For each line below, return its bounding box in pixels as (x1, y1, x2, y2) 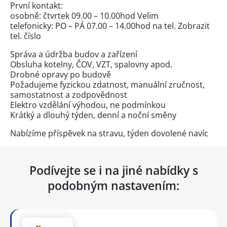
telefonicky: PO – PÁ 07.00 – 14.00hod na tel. (10, 20, 178, 31)
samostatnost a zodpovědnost (10, 89, 127, 100)
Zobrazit (178, 20, 210, 31)
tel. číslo (10, 30, 41, 42)
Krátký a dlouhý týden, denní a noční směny (10, 109, 176, 121)
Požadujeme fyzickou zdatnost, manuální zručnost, (10, 79, 205, 90)
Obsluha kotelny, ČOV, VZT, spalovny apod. (10, 58, 172, 70)
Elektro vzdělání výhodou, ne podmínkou (10, 99, 166, 110)
